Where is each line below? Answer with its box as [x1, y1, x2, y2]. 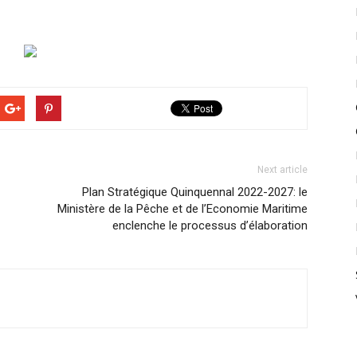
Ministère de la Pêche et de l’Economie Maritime [57, 202, 308, 216]
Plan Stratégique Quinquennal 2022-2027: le [82, 185, 308, 199]
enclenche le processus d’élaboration [112, 218, 308, 233]
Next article [257, 164, 308, 175]
